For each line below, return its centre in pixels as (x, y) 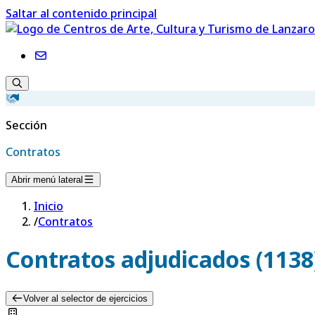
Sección (26, 125)
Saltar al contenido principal (81, 13)
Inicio (49, 206)
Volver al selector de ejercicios (85, 298)
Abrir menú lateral (47, 180)
